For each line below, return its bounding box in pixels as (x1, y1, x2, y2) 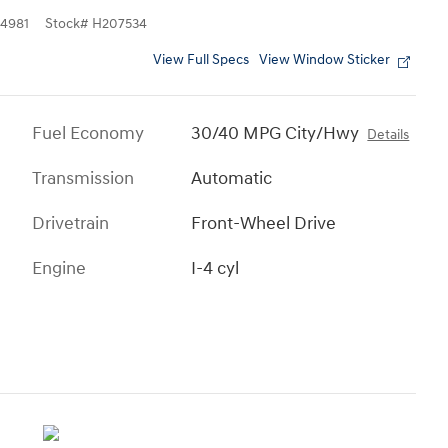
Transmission (32, 167, 134, 191)
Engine (32, 257, 86, 281)
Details (367, 127, 410, 144)
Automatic (191, 167, 273, 191)
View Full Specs (153, 52, 249, 69)
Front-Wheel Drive (191, 212, 337, 236)
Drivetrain (32, 212, 109, 236)
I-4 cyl (191, 257, 240, 281)
